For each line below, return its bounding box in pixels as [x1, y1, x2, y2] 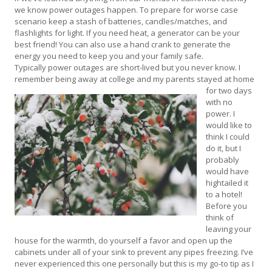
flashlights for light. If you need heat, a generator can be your [15, 27, 240, 38]
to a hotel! [206, 188, 243, 200]
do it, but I [206, 142, 242, 154]
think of [206, 211, 234, 223]
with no [206, 96, 233, 107]
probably [206, 154, 240, 165]
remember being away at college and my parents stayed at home [15, 73, 255, 84]
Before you [206, 200, 248, 211]
